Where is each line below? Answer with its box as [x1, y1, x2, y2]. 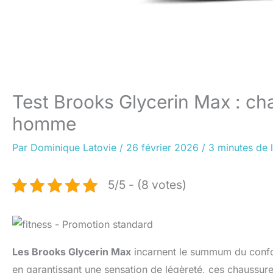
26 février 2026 [126, 141, 202, 154]
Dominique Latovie [30, 141, 119, 154]
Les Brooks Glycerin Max [12, 246, 131, 258]
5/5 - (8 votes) [108, 177, 186, 192]
